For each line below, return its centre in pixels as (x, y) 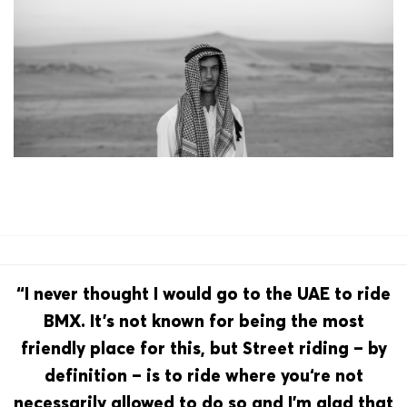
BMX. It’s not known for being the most (203, 321)
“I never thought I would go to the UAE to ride (203, 294)
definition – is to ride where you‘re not (203, 376)
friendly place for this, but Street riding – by (203, 348)
